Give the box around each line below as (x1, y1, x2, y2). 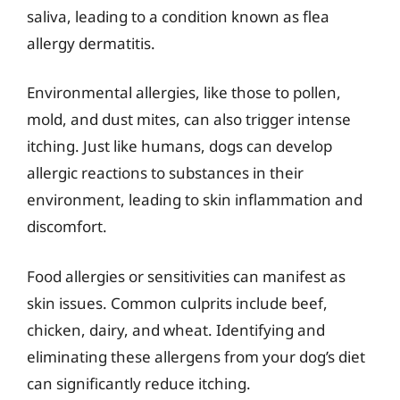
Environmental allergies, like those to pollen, (27, 82, 341, 103)
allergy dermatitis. (27, 32, 155, 54)
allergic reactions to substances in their (27, 162, 304, 183)
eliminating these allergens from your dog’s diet (27, 346, 365, 367)
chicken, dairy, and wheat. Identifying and (27, 319, 325, 340)
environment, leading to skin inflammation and (27, 189, 362, 210)
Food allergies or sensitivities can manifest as (27, 265, 346, 287)
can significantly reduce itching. (27, 372, 251, 394)
